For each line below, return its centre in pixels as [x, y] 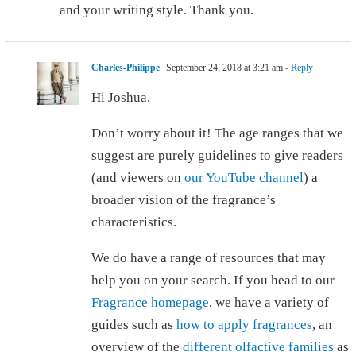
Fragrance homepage [150, 303]
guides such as [134, 325]
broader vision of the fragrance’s [184, 200]
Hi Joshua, [121, 98]
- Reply [298, 68]
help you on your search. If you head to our [213, 281]
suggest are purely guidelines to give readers [217, 156]
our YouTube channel [244, 178]
